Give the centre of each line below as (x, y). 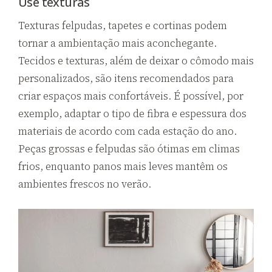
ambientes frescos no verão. (85, 184)
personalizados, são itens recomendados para (126, 79)
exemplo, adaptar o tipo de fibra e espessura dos (132, 114)
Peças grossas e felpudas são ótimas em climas (129, 149)
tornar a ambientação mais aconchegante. (117, 43)
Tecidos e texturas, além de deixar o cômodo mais (136, 61)
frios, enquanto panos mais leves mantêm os (123, 167)
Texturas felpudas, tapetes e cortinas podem (123, 26)
